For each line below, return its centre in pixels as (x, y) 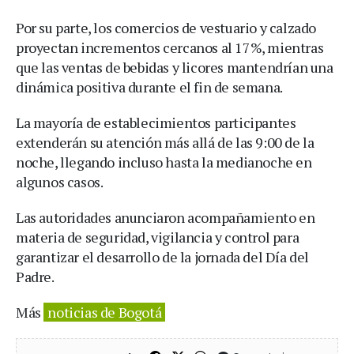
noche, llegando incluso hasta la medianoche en (164, 162)
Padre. (35, 276)
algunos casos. (60, 181)
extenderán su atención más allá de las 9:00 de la (165, 142)
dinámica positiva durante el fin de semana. (149, 87)
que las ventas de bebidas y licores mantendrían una (175, 67)
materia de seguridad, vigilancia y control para (158, 237)
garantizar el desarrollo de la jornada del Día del (163, 256)
